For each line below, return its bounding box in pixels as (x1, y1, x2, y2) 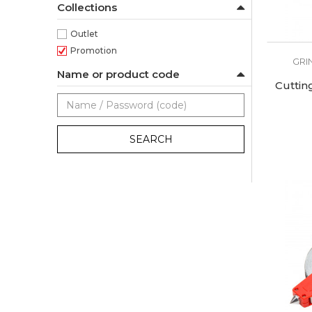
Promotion (70, 45, 117, 56)
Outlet (70, 29, 98, 39)
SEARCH (129, 133, 173, 146)
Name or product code (57, 68, 180, 81)
